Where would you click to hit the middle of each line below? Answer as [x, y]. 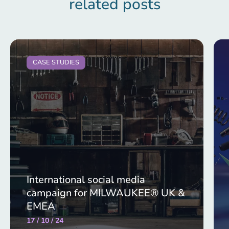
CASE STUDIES [56, 62]
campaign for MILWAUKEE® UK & [106, 193]
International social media [86, 180]
